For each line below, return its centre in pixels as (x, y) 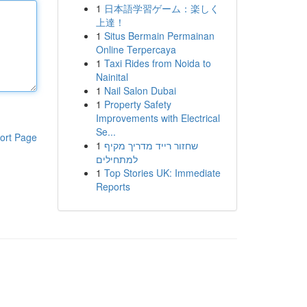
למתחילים (116, 159)
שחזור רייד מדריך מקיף (151, 145)
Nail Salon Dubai (140, 90)
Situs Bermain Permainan (159, 36)
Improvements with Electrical (158, 118)
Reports (113, 186)
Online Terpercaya (136, 49)
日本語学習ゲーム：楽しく (161, 8)
